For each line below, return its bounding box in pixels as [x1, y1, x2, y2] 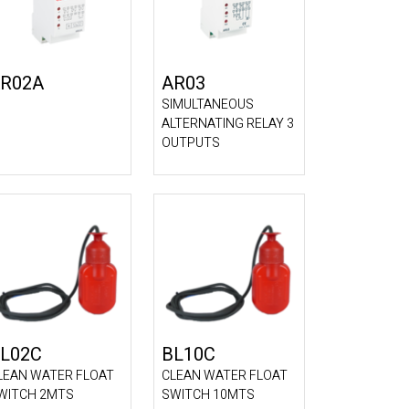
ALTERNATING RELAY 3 [162, 114, 294, 133]
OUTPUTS [162, 133, 220, 152]
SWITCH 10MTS [162, 385, 255, 404]
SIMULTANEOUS [162, 95, 254, 114]
